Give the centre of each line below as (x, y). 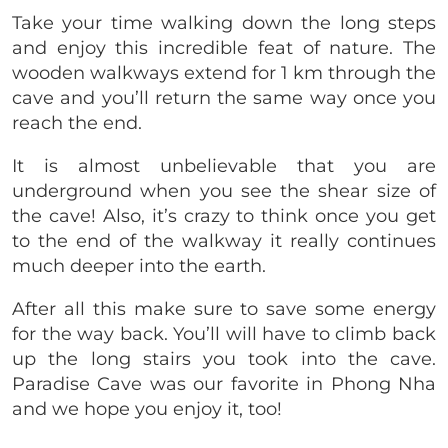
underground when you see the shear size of (224, 191)
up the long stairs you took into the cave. (224, 359)
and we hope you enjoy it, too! (149, 409)
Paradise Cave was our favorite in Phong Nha (224, 384)
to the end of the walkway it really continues (224, 241)
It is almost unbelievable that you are (224, 166)
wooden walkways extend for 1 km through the (224, 73)
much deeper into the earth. (139, 266)
